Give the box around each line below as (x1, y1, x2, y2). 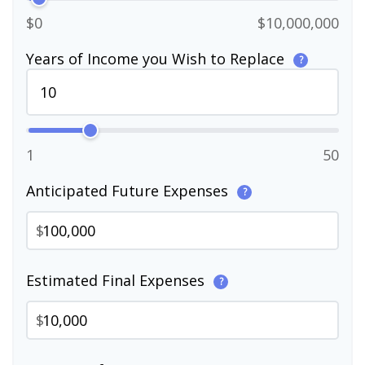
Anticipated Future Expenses (26, 181, 232, 200)
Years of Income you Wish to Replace (26, 49, 288, 68)
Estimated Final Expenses (26, 270, 209, 290)
